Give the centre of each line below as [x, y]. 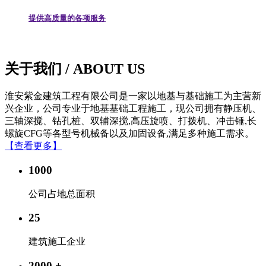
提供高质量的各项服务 [67, 18]
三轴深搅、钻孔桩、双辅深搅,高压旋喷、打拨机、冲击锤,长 [131, 121]
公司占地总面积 [62, 194]
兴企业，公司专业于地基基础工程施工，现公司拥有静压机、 [133, 109]
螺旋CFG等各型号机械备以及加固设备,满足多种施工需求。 [129, 134]
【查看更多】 [33, 146]
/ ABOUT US [105, 69]
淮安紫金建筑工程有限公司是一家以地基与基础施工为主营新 [133, 96]
